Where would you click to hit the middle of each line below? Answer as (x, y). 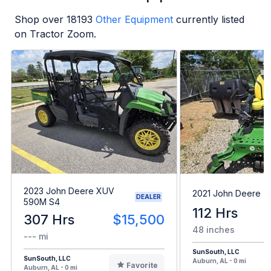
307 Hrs (49, 220)
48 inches (214, 230)
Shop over (41, 19)
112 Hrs (215, 213)
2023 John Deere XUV (69, 191)
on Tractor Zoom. (55, 34)
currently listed (210, 19)
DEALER (149, 196)
